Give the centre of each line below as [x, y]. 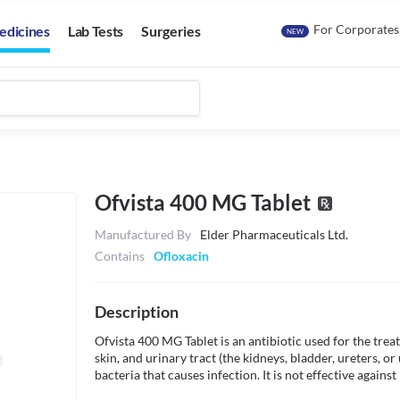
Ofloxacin [181, 256]
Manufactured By [143, 234]
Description [137, 312]
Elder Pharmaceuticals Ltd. [274, 234]
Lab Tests [96, 31]
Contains [120, 256]
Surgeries [171, 31]
